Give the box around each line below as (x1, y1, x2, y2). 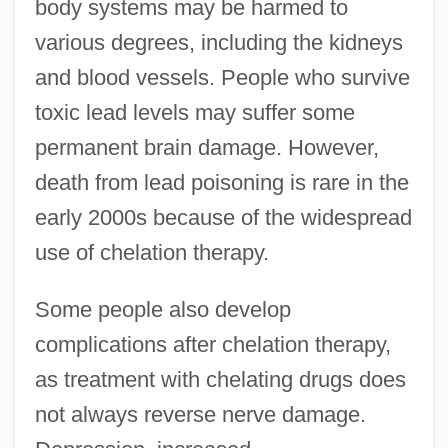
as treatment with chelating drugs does (34, 366, 406, 392)
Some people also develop (34, 296, 291, 322)
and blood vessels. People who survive (34, 64, 410, 90)
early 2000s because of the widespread (34, 204, 412, 230)
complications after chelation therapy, (34, 331, 391, 357)
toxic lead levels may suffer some (34, 99, 355, 125)
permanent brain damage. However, (34, 134, 379, 160)
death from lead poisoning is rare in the (34, 169, 409, 195)
